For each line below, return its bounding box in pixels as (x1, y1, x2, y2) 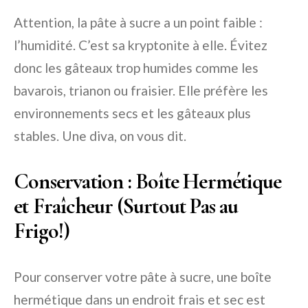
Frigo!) (14, 217, 70, 244)
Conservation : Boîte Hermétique (14, 167, 282, 195)
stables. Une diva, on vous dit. (14, 127, 186, 144)
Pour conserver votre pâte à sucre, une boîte (14, 268, 272, 285)
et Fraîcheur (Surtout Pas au (14, 192, 239, 219)
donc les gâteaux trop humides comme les (14, 59, 258, 76)
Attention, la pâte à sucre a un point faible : (14, 14, 263, 30)
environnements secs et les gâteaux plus (14, 104, 251, 121)
